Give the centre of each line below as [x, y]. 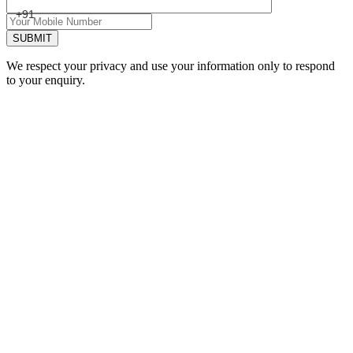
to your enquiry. [46, 80]
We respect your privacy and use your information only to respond [171, 66]
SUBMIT [32, 39]
